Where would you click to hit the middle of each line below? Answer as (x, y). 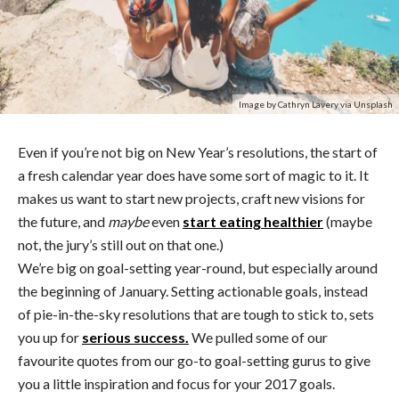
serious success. (135, 337)
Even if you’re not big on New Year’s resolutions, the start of (198, 151)
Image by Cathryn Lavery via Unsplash (316, 104)
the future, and (63, 221)
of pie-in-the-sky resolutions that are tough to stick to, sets (196, 313)
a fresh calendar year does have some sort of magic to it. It (193, 175)
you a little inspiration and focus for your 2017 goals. (176, 383)
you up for (50, 337)
